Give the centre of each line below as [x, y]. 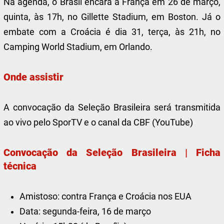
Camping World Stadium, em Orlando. [78, 47]
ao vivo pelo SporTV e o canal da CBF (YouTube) [98, 122]
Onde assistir [34, 77]
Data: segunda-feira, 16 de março [85, 211]
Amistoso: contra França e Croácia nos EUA [106, 196]
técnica [20, 166]
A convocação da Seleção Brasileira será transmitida [112, 107]
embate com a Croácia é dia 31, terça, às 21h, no [112, 32]
